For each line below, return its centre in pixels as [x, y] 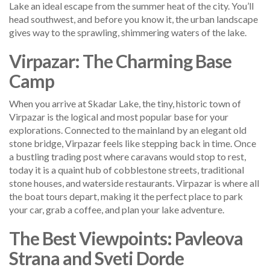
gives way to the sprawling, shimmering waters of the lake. [128, 32]
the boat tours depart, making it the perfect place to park [126, 196]
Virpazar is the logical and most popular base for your [119, 116]
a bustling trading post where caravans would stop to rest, [127, 156]
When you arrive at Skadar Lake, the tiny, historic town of [125, 103]
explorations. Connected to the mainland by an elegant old [128, 130]
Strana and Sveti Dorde [96, 258]
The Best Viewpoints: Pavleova [126, 238]
